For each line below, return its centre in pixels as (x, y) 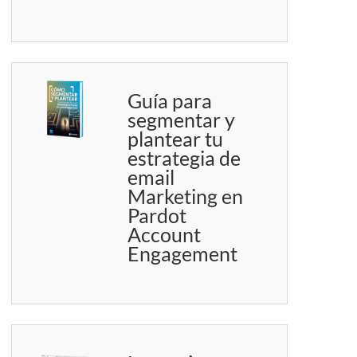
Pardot (157, 216)
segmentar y (182, 120)
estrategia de (184, 158)
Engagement (183, 254)
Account (165, 235)
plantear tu (176, 139)
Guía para (170, 101)
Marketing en (186, 196)
